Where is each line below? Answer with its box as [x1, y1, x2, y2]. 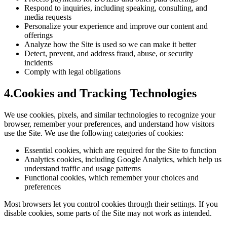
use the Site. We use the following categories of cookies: [4, 129, 183, 138]
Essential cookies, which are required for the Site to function [24, 146, 216, 155]
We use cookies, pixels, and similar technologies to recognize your [4, 110, 215, 120]
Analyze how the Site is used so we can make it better [24, 40, 196, 49]
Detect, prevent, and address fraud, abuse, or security [24, 49, 193, 58]
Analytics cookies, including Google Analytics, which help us [24, 155, 221, 164]
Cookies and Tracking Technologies [13, 87, 197, 100]
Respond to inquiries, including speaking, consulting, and [24, 4, 207, 13]
